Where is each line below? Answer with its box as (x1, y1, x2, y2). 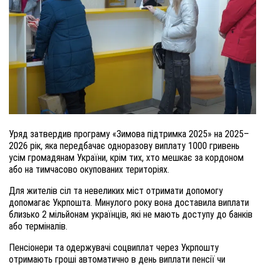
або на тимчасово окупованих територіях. (9, 164, 169, 175)
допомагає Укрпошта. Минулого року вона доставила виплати (9, 197, 249, 208)
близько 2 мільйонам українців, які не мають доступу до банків (9, 209, 253, 220)
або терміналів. (9, 221, 67, 232)
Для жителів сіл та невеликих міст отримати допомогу (9, 185, 223, 196)
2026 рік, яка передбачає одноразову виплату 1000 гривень (9, 140, 240, 151)
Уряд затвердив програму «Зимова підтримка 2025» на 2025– (9, 128, 249, 140)
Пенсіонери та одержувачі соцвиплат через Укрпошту (9, 242, 219, 253)
